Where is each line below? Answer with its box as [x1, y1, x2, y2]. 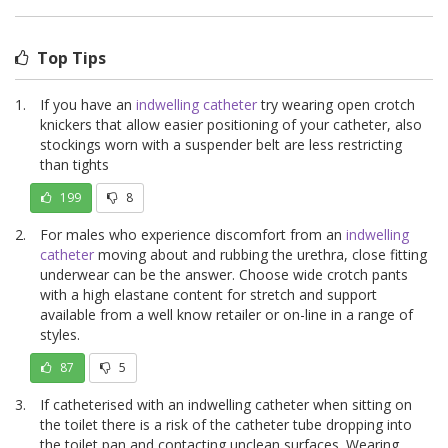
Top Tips [37, 46, 106, 69]
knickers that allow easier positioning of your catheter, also [40, 114, 422, 134]
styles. [40, 324, 80, 344]
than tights [40, 154, 109, 174]
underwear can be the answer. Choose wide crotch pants [40, 264, 408, 284]
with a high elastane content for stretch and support [40, 284, 377, 304]
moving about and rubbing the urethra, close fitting [94, 244, 427, 264]
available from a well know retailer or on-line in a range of [40, 304, 413, 324]
